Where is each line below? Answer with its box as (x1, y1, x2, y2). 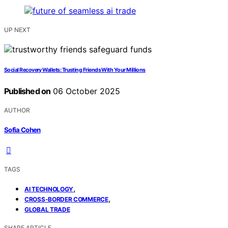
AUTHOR (4, 106, 30, 115)
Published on (4, 86, 51, 97)
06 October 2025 (50, 86, 121, 97)
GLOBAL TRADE (24, 205, 70, 213)
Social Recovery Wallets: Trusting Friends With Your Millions (4, 67, 146, 74)
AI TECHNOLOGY (24, 185, 74, 193)
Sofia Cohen (4, 125, 41, 134)
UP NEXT (4, 26, 31, 34)
